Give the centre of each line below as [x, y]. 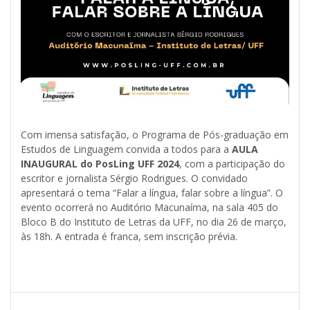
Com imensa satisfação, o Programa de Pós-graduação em [155, 134]
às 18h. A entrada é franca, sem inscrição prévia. [129, 236]
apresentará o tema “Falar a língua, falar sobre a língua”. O [152, 192]
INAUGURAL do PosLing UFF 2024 [100, 163]
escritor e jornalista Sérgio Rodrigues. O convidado [134, 178]
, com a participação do [232, 163]
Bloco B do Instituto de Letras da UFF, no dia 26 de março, [154, 221]
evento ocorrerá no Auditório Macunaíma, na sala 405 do [149, 207]
